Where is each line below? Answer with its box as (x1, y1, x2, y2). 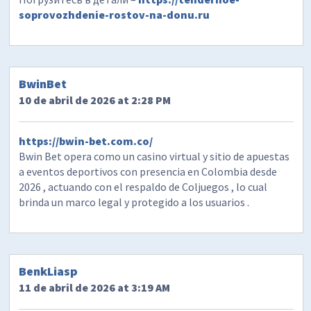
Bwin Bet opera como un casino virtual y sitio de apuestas (19, 149, 290, 164)
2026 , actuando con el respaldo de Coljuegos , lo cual (19, 180, 268, 194)
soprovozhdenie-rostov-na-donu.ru (19, 7, 210, 22)
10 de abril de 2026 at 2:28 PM (19, 93, 171, 108)
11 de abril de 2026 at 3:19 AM (19, 280, 171, 295)
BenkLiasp (19, 263, 78, 280)
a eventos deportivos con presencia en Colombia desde (19, 165, 278, 179)
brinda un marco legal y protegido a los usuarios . (19, 195, 250, 210)
